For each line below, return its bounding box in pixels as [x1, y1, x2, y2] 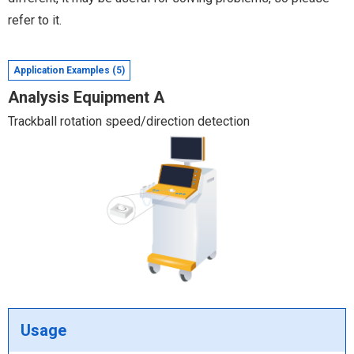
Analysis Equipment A [8, 88, 164, 107]
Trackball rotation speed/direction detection [8, 114, 250, 129]
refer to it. [8, 13, 62, 28]
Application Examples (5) [13, 65, 125, 76]
